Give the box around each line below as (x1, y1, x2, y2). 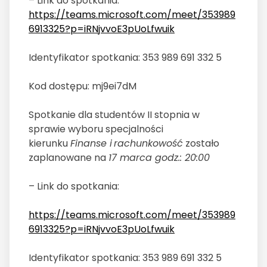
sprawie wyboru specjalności (29, 122, 163, 136)
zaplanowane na (29, 151, 108, 165)
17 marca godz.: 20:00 (108, 151, 210, 165)
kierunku (29, 136, 70, 151)
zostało (183, 136, 219, 151)
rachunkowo (112, 136, 172, 151)
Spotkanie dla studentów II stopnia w (29, 108, 200, 122)
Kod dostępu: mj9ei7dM (29, 79, 136, 94)
